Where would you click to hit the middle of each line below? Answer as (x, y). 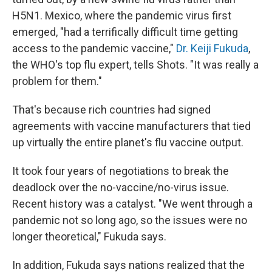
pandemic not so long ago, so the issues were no (130, 220)
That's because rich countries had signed (111, 109)
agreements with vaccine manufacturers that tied (131, 126)
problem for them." (57, 81)
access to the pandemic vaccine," (94, 48)
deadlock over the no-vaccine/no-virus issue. (121, 187)
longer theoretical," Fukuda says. (89, 236)
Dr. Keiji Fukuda (212, 48)
